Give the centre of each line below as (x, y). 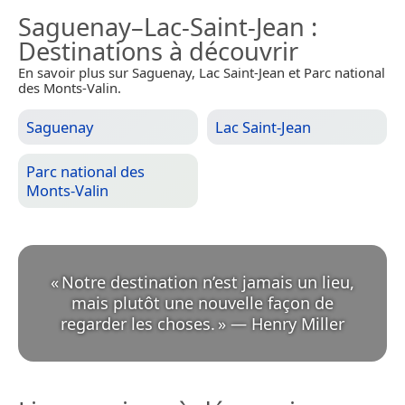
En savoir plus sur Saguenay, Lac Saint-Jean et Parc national (202, 73)
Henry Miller (298, 324)
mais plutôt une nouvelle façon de (202, 303)
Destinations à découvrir (158, 52)
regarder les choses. (138, 324)
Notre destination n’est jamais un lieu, (208, 283)
